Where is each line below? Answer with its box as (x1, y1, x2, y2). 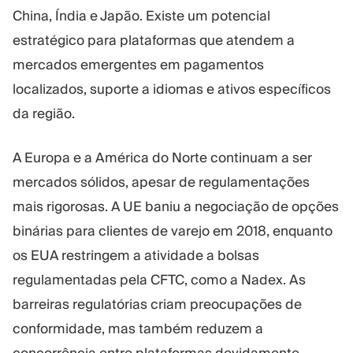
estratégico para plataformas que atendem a (13, 31, 295, 49)
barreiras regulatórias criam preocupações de (13, 295, 302, 314)
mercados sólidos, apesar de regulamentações (13, 173, 310, 191)
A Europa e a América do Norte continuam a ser (13, 149, 312, 167)
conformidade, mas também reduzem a (13, 320, 263, 338)
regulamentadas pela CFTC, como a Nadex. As (13, 271, 306, 289)
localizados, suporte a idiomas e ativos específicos (13, 80, 331, 98)
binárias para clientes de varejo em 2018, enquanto (13, 222, 333, 240)
